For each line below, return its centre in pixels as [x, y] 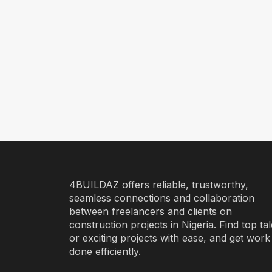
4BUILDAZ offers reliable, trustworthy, [159, 185]
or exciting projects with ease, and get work [170, 238]
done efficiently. [105, 251]
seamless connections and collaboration [162, 198]
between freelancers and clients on [151, 211]
